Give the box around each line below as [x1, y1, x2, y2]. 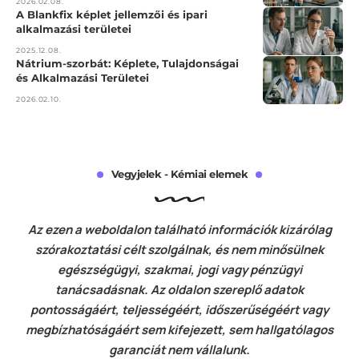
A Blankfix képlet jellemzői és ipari [16, 7, 208, 21]
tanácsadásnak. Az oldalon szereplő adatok [55, 280, 304, 298]
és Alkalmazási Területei [16, 71, 149, 84]
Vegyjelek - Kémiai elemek [111, 167, 248, 180]
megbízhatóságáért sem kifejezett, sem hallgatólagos [26, 321, 333, 338]
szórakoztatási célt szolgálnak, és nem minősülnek [35, 240, 324, 258]
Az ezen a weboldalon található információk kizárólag [27, 220, 332, 238]
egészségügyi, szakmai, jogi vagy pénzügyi [57, 260, 302, 278]
